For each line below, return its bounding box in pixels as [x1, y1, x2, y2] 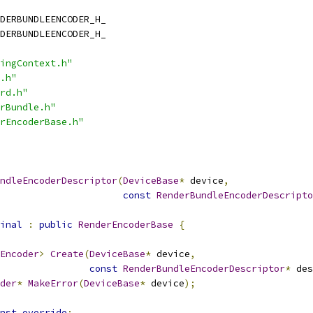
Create [50, 248, 84, 260]
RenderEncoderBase [78, 219, 173, 231]
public [39, 219, 73, 231]
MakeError [28, 277, 78, 289]
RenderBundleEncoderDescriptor [123, 263, 285, 275]
